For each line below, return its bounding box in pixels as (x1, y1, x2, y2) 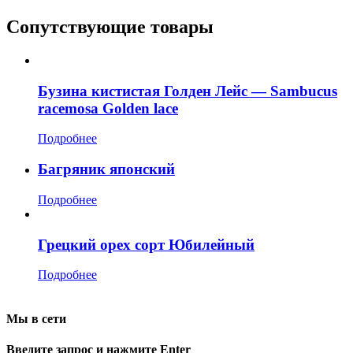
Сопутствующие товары (6, 17, 214, 38)
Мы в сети (6, 311, 66, 325)
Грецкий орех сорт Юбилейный (38, 236, 255, 253)
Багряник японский (38, 161, 175, 178)
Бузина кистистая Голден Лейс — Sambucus (38, 82, 337, 99)
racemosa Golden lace (38, 99, 178, 117)
